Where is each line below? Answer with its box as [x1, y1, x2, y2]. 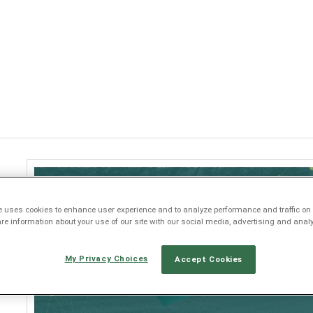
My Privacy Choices [64, 254, 148, 264]
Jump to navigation [110, 3, 203, 16]
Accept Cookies [175, 254, 242, 265]
